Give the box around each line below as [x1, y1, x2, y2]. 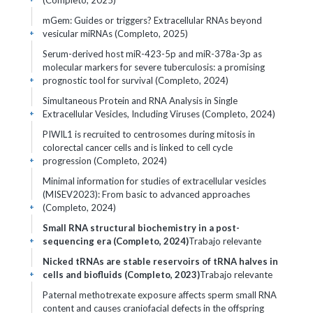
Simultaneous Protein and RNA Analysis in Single [43, 95, 238, 106]
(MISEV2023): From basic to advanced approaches [43, 189, 250, 200]
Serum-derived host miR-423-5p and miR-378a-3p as [43, 48, 262, 59]
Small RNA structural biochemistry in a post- [43, 222, 240, 233]
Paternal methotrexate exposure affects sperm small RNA [43, 289, 277, 300]
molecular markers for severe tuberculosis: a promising [43, 61, 265, 73]
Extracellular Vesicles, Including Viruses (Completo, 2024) [43, 108, 275, 119]
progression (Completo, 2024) [43, 155, 167, 166]
